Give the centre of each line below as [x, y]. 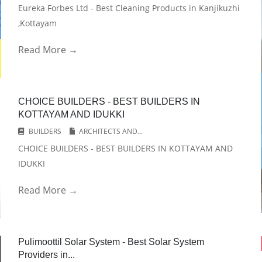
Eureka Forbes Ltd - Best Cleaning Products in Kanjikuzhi [129, 8]
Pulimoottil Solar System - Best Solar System [111, 242]
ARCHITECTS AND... [111, 131]
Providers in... [46, 255]
